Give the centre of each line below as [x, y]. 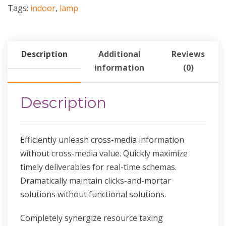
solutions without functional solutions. [93, 194]
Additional [119, 54]
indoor [43, 8]
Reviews [188, 54]
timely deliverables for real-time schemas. [98, 167]
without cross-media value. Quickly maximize [104, 154]
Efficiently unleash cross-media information [102, 140]
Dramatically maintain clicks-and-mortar [96, 181]
